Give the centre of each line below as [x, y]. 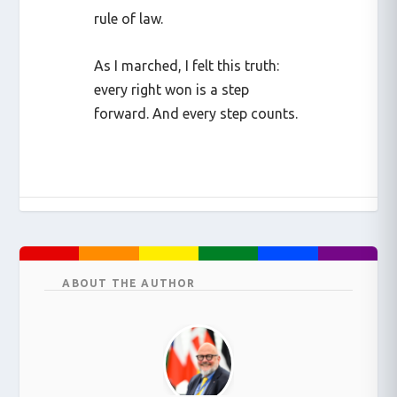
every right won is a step [172, 89]
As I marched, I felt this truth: [187, 65]
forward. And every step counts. [196, 113]
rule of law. [129, 19]
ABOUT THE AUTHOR [129, 283]
